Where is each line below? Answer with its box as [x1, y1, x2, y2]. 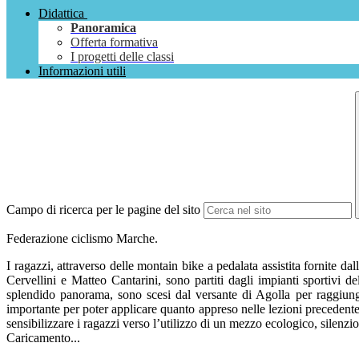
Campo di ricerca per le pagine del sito [6, 203, 200, 217]
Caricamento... [6, 331, 80, 345]
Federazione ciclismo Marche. [6, 232, 158, 246]
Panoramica [71, 21, 136, 35]
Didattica [38, 6, 84, 21]
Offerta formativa [71, 35, 158, 50]
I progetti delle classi [71, 50, 174, 64]
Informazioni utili [38, 64, 126, 79]
